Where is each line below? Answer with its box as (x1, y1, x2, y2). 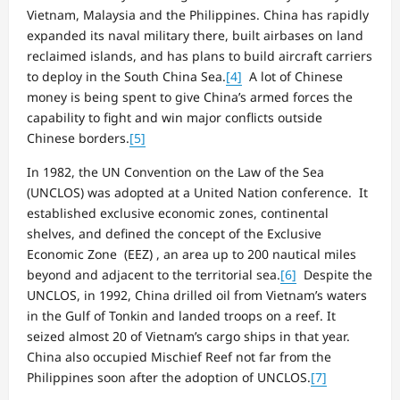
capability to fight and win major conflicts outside (27, 108, 322, 126)
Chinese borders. (27, 129, 129, 146)
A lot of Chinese (242, 67, 343, 85)
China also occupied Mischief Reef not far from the (27, 347, 331, 365)
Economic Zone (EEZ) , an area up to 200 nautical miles (27, 245, 356, 262)
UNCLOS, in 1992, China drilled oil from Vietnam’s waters (27, 286, 367, 304)
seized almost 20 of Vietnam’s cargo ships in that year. (27, 327, 350, 345)
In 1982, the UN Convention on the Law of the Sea (27, 162, 324, 180)
